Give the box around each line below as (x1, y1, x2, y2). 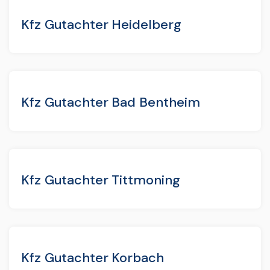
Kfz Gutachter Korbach (21, 248, 165, 266)
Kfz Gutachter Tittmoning (21, 171, 181, 189)
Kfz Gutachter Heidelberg (21, 15, 182, 33)
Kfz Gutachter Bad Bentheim (21, 93, 200, 111)
